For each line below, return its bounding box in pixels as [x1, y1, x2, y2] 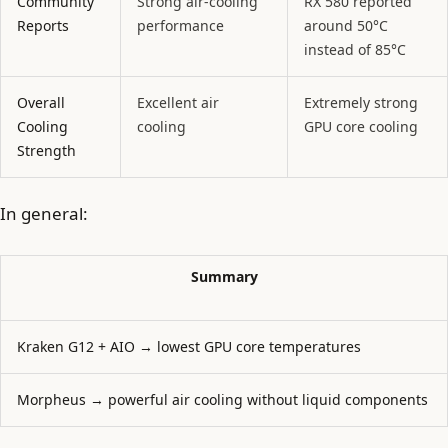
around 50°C [304, 15, 388, 35]
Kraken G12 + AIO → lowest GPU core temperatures [17, 337, 361, 357]
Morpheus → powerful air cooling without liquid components [17, 390, 428, 410]
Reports [17, 15, 69, 35]
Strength [17, 140, 76, 160]
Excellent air [137, 92, 219, 112]
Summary [190, 267, 258, 287]
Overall [17, 92, 65, 112]
